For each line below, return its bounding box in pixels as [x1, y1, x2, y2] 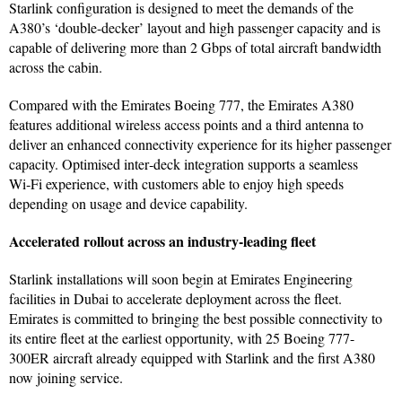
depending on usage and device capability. [9, 193, 248, 213]
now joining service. [9, 367, 123, 387]
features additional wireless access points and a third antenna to [9, 114, 363, 134]
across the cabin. [9, 57, 102, 76]
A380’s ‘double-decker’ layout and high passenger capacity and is [9, 17, 380, 37]
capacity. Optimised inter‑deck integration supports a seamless [9, 153, 358, 173]
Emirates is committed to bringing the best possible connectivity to [9, 308, 382, 328]
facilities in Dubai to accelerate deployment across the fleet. [9, 288, 342, 308]
